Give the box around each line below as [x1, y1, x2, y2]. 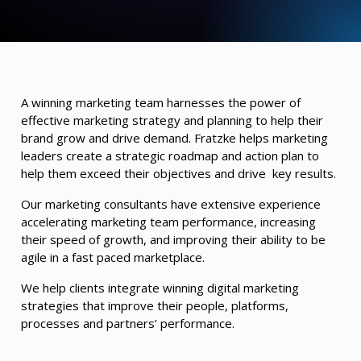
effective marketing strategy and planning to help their [21, 112, 323, 128]
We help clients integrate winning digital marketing [21, 280, 299, 296]
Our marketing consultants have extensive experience [21, 196, 321, 212]
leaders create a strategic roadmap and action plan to [21, 147, 319, 164]
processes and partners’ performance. [21, 315, 234, 331]
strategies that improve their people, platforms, [21, 297, 288, 313]
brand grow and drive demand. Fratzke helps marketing [21, 130, 328, 146]
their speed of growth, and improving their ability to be [21, 231, 326, 247]
